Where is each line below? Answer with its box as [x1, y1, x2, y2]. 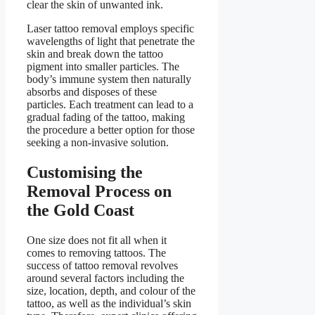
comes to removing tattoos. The [27, 246, 166, 259]
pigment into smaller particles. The [27, 60, 179, 72]
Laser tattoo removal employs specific [27, 22, 194, 34]
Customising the [27, 162, 143, 181]
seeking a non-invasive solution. [27, 136, 169, 148]
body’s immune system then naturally [27, 72, 191, 85]
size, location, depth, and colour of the [27, 284, 195, 297]
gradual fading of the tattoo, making [27, 110, 185, 123]
